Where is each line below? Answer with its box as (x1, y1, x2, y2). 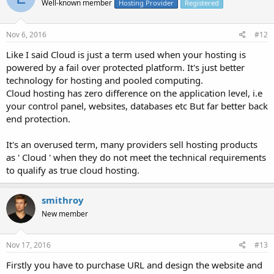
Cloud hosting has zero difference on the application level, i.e (6, 86, 262, 99)
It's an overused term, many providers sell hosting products (6, 138, 257, 150)
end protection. (6, 112, 70, 125)
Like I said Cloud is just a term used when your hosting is (6, 48, 246, 61)
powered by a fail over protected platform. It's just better (6, 61, 245, 73)
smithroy (42, 193, 84, 206)
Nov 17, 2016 (6, 240, 51, 250)
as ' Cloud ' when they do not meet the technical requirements (6, 150, 266, 163)
